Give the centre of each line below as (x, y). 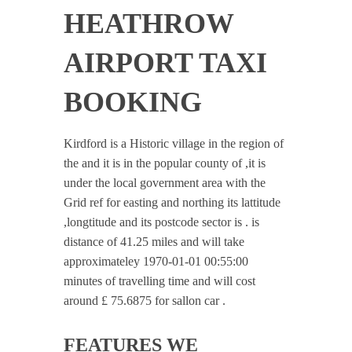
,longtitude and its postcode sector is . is (162, 222)
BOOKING (133, 102)
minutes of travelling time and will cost (160, 281)
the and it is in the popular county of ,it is (165, 163)
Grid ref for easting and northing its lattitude (172, 202)
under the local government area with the (165, 183)
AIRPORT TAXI (166, 63)
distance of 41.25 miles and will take (154, 242)
